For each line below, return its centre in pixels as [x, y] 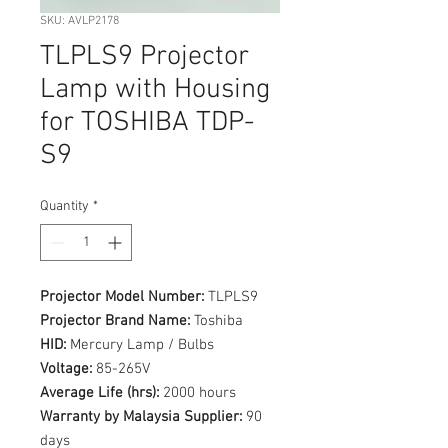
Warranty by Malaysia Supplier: [141, 417]
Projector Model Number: [122, 297]
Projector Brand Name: [115, 321]
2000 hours [197, 393]
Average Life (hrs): [99, 393]
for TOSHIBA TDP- [147, 123]
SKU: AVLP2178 [79, 21]
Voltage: [66, 369]
